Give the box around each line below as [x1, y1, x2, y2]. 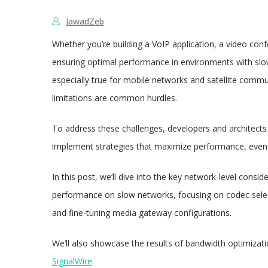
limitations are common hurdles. [51, 92, 177, 104]
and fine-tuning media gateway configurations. [51, 207, 232, 219]
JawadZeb [65, 16, 104, 28]
